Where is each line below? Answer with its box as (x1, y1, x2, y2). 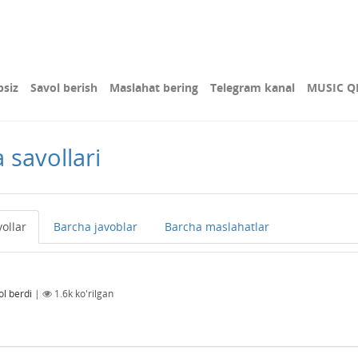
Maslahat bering (109, 80, 198, 95)
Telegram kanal (210, 80, 295, 95)
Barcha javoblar (54, 219, 137, 234)
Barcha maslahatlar (165, 219, 269, 234)
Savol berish (30, 80, 97, 95)
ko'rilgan (73, 286, 113, 300)
